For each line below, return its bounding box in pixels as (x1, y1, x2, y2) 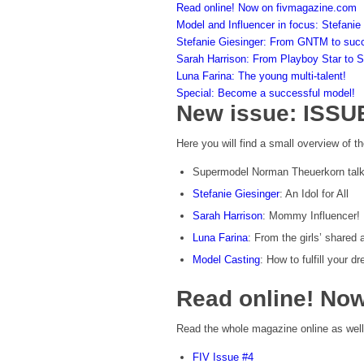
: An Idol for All (279, 188, 349, 201)
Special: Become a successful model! (176, 87, 355, 100)
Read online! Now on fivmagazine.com (176, 2, 357, 15)
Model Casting (193, 253, 260, 266)
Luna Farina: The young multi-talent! (176, 70, 346, 83)
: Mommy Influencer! (262, 210, 360, 223)
